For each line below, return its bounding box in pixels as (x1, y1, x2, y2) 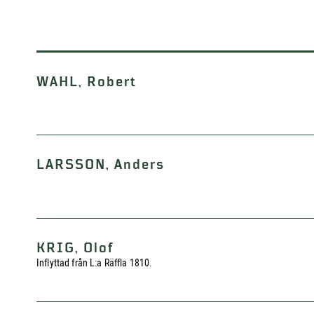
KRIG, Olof (36, 240, 114, 256)
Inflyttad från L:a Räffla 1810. (36, 257, 153, 268)
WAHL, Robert (36, 74, 137, 90)
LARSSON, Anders (36, 157, 165, 172)
